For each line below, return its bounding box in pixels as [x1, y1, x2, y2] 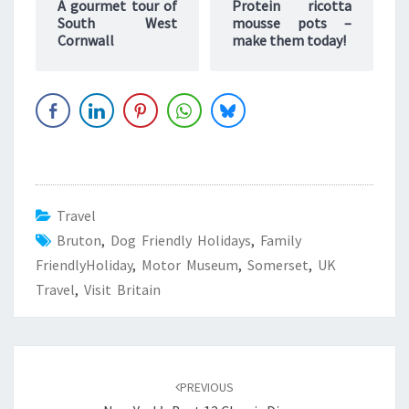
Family [260, 230, 301, 249]
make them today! [232, 30, 346, 49]
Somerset [247, 255, 309, 274]
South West [58, 13, 177, 32]
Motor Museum [142, 255, 238, 274]
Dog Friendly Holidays [110, 230, 251, 249]
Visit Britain [84, 279, 161, 299]
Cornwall [58, 30, 114, 49]
